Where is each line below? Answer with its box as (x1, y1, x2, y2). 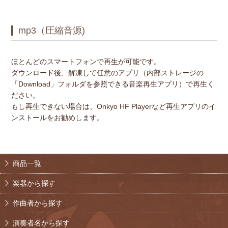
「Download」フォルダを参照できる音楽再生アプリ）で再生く (11, 79, 214, 88)
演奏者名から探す (13, 218, 70, 227)
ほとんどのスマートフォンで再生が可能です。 (11, 57, 161, 66)
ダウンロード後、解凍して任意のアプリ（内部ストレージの (11, 68, 204, 77)
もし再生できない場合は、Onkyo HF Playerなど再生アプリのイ (11, 102, 216, 110)
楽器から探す (13, 179, 55, 187)
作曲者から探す (13, 198, 63, 207)
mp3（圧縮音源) (18, 25, 85, 36)
